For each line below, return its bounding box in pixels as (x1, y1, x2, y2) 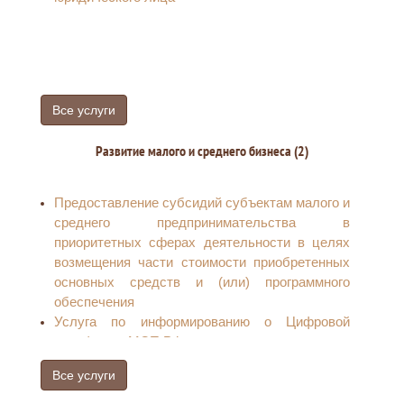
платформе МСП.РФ (54, 334, 182, 349)
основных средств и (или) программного (54, 274, 350, 289)
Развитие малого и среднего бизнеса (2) (96, 142, 308, 160)
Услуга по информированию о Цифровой (54, 314, 350, 329)
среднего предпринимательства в (54, 215, 350, 230)
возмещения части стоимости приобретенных (54, 254, 350, 270)
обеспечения (54, 294, 134, 309)
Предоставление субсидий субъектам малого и (54, 195, 350, 210)
